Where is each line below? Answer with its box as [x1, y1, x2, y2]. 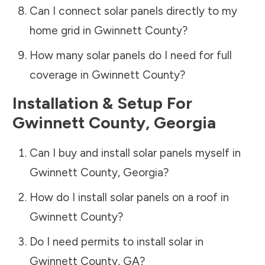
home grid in [29, 23, 94, 37]
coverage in [29, 67, 92, 82]
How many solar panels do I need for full [29, 48, 232, 62]
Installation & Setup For [12, 92, 192, 113]
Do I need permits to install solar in [29, 234, 203, 248]
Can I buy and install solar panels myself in [29, 146, 241, 160]
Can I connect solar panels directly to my [29, 4, 237, 18]
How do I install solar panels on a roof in [29, 190, 229, 204]
